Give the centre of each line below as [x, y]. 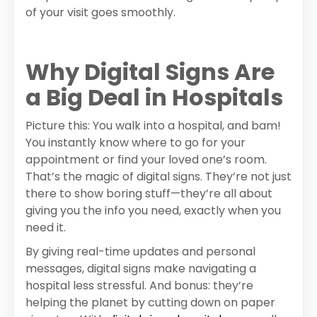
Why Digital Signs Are [150, 72]
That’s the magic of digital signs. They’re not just [158, 177]
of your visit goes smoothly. [100, 13]
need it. [47, 228]
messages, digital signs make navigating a [141, 269]
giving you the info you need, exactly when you [153, 211]
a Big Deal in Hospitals [154, 98]
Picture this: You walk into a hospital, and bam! [153, 126]
